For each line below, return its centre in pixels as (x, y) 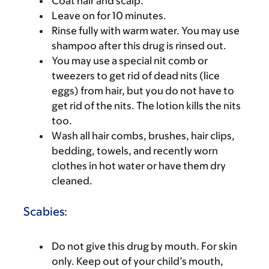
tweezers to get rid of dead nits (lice (136, 75)
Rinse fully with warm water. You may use (146, 30)
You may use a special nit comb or (130, 60)
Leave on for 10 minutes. (109, 15)
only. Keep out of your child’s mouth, (138, 261)
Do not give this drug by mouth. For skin (144, 246)
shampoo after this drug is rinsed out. (139, 45)
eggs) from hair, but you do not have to (143, 90)
